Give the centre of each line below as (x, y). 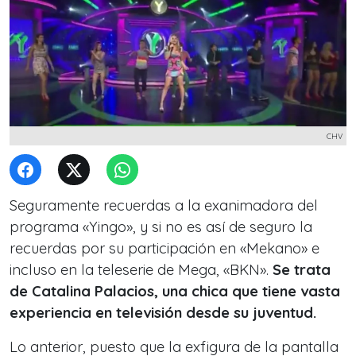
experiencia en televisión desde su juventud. (163, 313)
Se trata (302, 270)
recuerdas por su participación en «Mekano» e (164, 248)
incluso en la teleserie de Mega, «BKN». (141, 270)
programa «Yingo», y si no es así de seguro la (161, 227)
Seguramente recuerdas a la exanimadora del (164, 205)
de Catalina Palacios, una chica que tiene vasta (175, 291)
